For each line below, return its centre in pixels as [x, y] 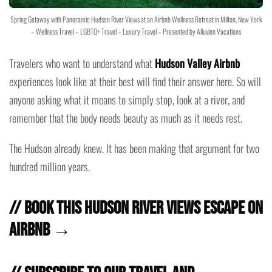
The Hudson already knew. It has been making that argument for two [134, 148]
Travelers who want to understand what [82, 63]
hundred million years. [49, 167]
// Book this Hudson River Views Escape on [136, 209]
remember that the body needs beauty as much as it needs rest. [126, 118]
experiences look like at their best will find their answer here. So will [135, 82]
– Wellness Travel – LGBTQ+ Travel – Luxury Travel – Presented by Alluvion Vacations [136, 32]
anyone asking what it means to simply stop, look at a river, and [127, 100]
